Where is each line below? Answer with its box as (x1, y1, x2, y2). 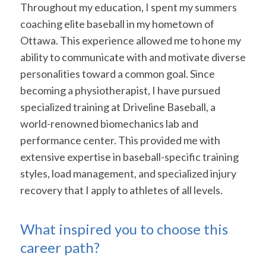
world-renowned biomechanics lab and (20, 116, 198, 130)
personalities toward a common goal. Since (20, 66, 215, 80)
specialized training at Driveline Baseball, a (20, 100, 216, 113)
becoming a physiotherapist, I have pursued (20, 83, 220, 97)
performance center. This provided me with (20, 133, 220, 147)
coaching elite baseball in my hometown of (20, 17, 214, 30)
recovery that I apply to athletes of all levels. (20, 183, 223, 197)
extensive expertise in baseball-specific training (20, 150, 239, 163)
